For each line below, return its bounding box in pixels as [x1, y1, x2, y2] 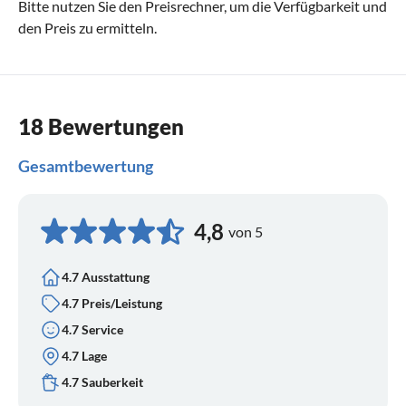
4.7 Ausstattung [62, 269, 150, 285]
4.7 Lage [62, 348, 107, 364]
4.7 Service [62, 322, 123, 338]
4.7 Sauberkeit [62, 374, 143, 391]
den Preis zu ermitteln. [18, 18, 157, 36]
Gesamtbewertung [18, 155, 153, 176]
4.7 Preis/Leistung [62, 295, 162, 312]
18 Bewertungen [18, 112, 184, 140]
